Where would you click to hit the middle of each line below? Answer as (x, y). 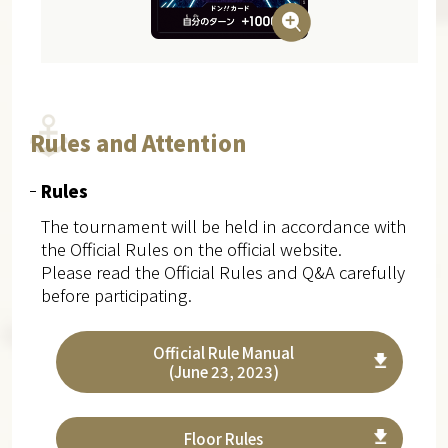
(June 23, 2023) (223, 372)
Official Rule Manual (224, 353)
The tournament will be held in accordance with (223, 226)
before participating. (116, 295)
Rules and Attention (137, 142)
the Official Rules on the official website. (191, 249)
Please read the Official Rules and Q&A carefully (222, 272)
